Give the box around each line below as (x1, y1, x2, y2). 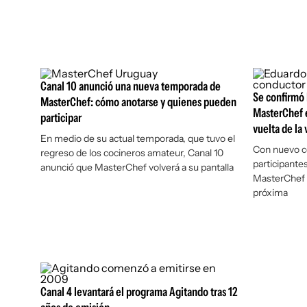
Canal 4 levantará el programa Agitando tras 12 (40, 284, 238, 299)
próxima (252, 186, 288, 199)
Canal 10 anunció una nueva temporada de (40, 79, 221, 94)
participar (40, 110, 82, 125)
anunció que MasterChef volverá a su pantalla (40, 161, 234, 173)
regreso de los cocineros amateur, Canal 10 (40, 147, 223, 159)
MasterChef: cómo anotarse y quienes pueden (40, 95, 236, 110)
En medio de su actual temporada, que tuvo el (40, 132, 235, 145)
